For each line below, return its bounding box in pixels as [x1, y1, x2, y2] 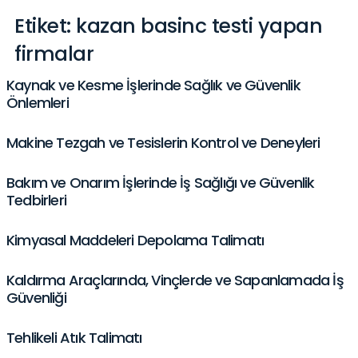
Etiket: [14, 12, 76, 40]
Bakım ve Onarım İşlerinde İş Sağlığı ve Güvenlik [6, 173, 315, 193]
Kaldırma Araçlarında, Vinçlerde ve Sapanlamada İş [6, 270, 344, 290]
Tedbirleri [6, 190, 66, 210]
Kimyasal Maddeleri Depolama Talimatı [6, 230, 265, 250]
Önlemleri [6, 93, 69, 113]
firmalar [14, 40, 93, 68]
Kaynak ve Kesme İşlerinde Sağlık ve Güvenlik [6, 75, 300, 95]
